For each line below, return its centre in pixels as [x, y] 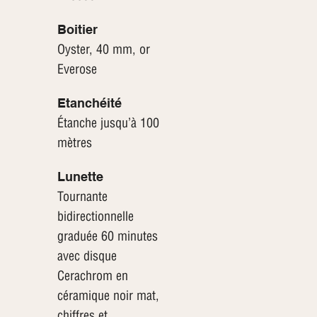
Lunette [80, 177]
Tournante [82, 197]
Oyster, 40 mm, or [103, 50]
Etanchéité [89, 103]
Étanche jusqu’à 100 [108, 123]
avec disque [87, 256]
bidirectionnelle [95, 217]
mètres [74, 143]
